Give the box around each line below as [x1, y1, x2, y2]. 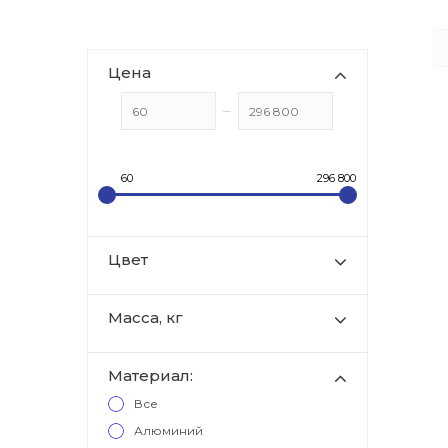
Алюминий [134, 422, 203, 438]
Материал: [108, 366, 193, 385]
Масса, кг [108, 308, 183, 327]
